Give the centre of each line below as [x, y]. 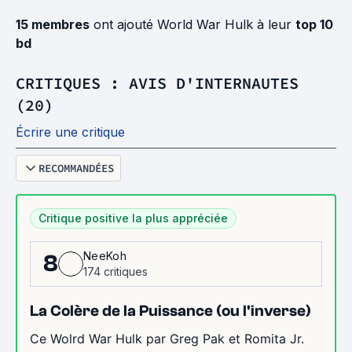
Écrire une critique [70, 132]
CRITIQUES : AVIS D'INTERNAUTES [157, 83]
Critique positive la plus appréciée [133, 218]
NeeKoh [105, 256]
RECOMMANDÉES [76, 168]
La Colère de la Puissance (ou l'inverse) [170, 311]
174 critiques [115, 271]
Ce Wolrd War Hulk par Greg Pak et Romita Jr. [167, 339]
